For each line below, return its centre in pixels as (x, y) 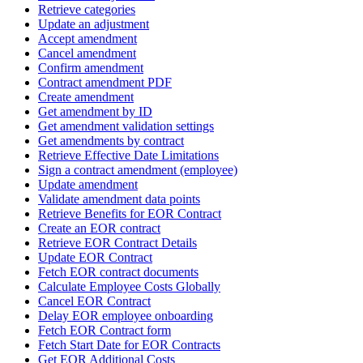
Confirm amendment (91, 67)
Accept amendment (88, 38)
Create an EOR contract (99, 228)
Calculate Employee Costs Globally (129, 286)
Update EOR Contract (95, 257)
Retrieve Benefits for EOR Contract (130, 213)
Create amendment (86, 96)
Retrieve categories (87, 9)
